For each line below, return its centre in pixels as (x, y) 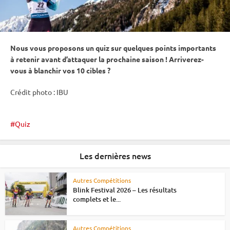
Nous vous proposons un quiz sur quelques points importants (113, 48)
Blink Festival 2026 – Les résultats (125, 190)
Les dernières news (115, 156)
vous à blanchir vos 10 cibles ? (60, 71)
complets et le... (97, 199)
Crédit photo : (33, 92)
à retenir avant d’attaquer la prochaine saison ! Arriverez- (107, 59)
